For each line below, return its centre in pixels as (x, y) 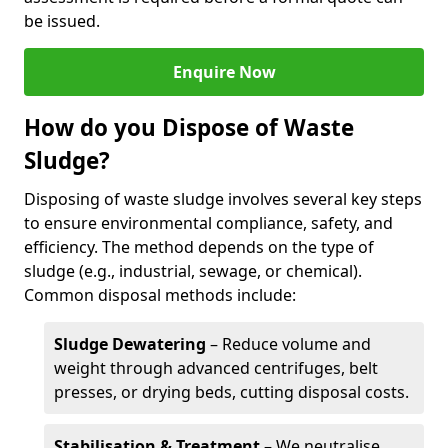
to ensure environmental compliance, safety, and (208, 223)
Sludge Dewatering (130, 344)
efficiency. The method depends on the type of (199, 247)
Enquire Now (224, 72)
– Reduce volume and (288, 344)
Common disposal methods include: (160, 295)
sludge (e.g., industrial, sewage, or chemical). (193, 271)
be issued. (62, 21)
